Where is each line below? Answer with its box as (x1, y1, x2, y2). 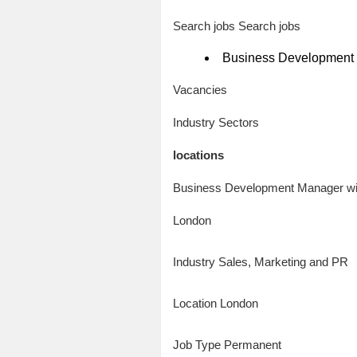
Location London (172, 296, 258, 310)
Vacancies (172, 82, 227, 96)
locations (172, 147, 224, 162)
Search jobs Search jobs (172, 18, 300, 33)
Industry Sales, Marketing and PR (172, 254, 348, 269)
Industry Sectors (172, 115, 259, 129)
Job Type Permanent (172, 337, 281, 351)
